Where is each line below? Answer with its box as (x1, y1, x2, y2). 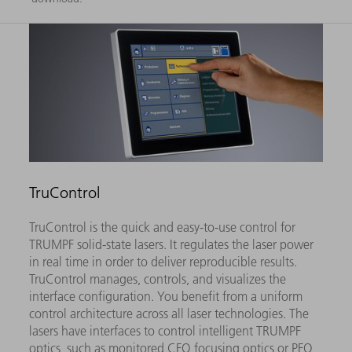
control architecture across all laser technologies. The (29, 306, 310, 322)
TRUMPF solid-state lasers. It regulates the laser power (29, 236, 314, 253)
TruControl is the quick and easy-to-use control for (29, 219, 296, 236)
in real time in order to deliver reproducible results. (29, 254, 298, 270)
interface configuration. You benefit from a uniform (29, 288, 303, 305)
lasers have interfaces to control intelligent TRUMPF (29, 323, 302, 339)
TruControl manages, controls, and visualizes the (29, 271, 287, 288)
